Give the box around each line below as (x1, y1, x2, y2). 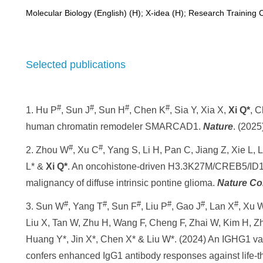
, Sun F (107, 201, 137, 211)
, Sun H (94, 105, 125, 115)
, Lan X (205, 201, 234, 211)
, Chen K (129, 105, 166, 115)
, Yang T (68, 201, 103, 211)
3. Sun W (26, 201, 64, 211)
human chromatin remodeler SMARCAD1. (26, 122, 201, 131)
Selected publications (26, 59, 126, 70)
